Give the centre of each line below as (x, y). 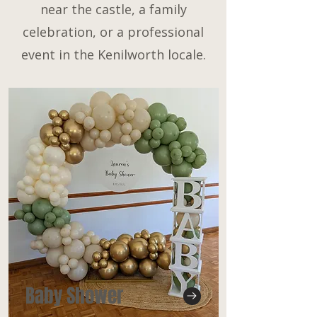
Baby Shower (74, 296)
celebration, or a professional (113, 32)
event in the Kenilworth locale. (113, 54)
